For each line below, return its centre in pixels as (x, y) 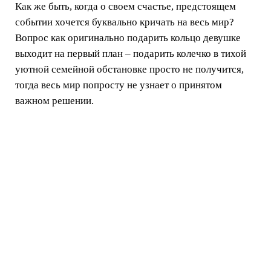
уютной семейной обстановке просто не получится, (129, 69)
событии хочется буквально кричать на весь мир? (125, 22)
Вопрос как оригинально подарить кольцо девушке (128, 38)
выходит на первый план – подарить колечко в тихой (131, 53)
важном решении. (54, 100)
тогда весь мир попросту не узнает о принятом (119, 85)
